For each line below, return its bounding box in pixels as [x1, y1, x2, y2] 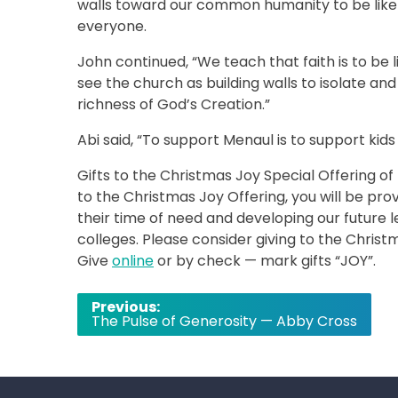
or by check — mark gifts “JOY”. [154, 251, 376, 271]
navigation [76, 315, 185, 344]
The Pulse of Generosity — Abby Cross [92, 311, 357, 331]
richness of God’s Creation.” [77, 94, 270, 115]
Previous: [92, 297, 160, 317]
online [112, 251, 154, 271]
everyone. [77, 16, 147, 36]
